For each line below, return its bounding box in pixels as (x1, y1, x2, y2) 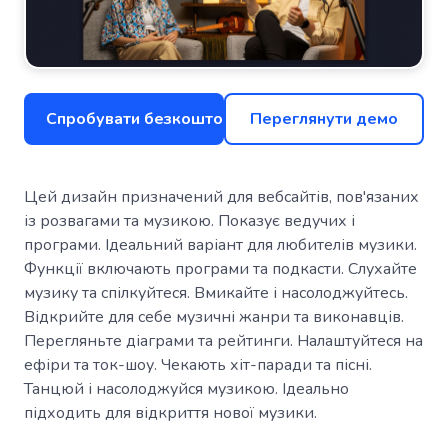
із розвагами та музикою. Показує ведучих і (24, 209, 355, 232)
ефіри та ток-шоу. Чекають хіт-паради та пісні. (24, 353, 372, 376)
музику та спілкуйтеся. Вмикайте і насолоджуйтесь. (24, 281, 408, 304)
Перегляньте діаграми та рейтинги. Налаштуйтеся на (24, 329, 423, 352)
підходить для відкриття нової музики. (24, 401, 317, 424)
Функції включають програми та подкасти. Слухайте (24, 257, 417, 280)
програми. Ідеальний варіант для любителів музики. (24, 233, 417, 256)
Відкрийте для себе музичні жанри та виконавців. (24, 305, 404, 328)
